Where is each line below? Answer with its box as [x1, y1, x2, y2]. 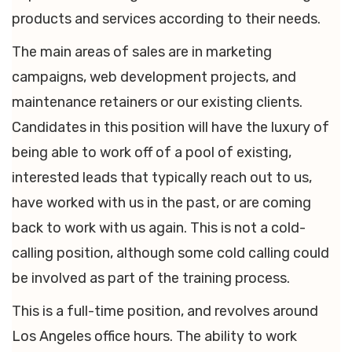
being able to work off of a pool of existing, [12, 143, 291, 161]
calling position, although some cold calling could [12, 244, 329, 262]
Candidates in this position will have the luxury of [12, 118, 329, 136]
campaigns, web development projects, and [12, 68, 296, 86]
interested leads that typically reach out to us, [12, 168, 312, 186]
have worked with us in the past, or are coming [12, 193, 311, 211]
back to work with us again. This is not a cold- [12, 218, 306, 236]
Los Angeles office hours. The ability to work [12, 327, 297, 345]
